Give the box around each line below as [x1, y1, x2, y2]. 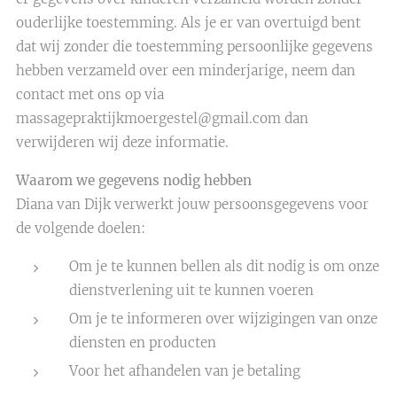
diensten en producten [69, 334, 216, 351]
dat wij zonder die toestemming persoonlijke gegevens [16, 38, 373, 55]
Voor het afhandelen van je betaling [69, 362, 300, 379]
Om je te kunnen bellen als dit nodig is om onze [69, 258, 379, 275]
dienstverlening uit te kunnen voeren [69, 282, 314, 299]
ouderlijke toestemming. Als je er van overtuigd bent [16, 14, 361, 31]
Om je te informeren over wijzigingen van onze [69, 310, 378, 327]
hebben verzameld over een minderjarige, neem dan [16, 62, 355, 79]
